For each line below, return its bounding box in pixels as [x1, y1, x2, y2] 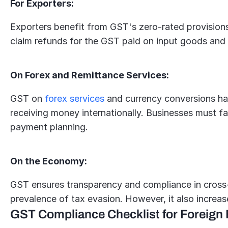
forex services [45, 93, 105, 104]
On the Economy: [10, 156, 88, 166]
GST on [10, 93, 45, 104]
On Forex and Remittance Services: [10, 70, 169, 80]
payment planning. [10, 122, 89, 132]
